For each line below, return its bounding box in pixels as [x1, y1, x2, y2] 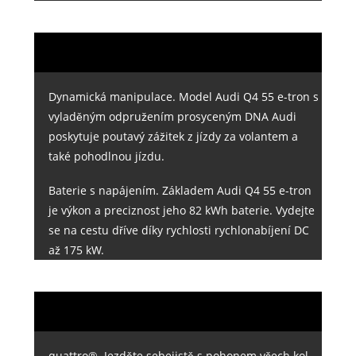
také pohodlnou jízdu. [48, 148, 164, 164]
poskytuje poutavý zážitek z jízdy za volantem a [48, 128, 298, 144]
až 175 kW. [48, 242, 104, 258]
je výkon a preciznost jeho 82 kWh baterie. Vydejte [48, 203, 315, 219]
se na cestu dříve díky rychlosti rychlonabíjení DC [48, 222, 309, 238]
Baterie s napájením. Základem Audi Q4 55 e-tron [48, 183, 311, 199]
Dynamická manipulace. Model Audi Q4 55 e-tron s [48, 88, 319, 104]
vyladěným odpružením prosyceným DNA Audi [48, 108, 296, 124]
